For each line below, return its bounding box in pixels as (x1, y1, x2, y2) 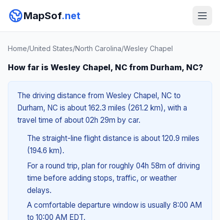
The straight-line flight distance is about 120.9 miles (27, 134, 199, 143)
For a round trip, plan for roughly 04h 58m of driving (27, 161, 200, 170)
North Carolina (75, 44, 121, 53)
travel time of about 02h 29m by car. (17, 115, 140, 125)
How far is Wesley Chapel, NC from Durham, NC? (8, 62, 203, 72)
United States (29, 44, 73, 53)
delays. (27, 185, 52, 195)
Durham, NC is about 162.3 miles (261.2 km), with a (17, 103, 187, 112)
